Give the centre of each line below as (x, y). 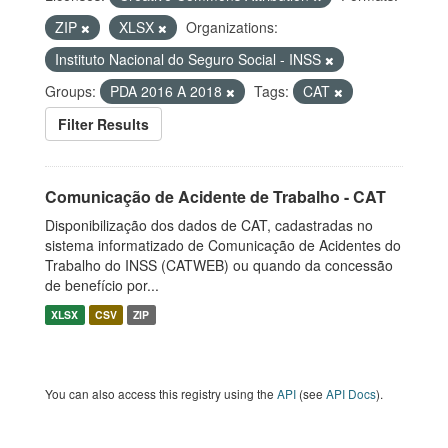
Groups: (70, 91)
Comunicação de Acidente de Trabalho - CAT (215, 196)
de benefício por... (102, 285)
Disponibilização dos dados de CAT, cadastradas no (209, 225)
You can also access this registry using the (161, 393)
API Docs (351, 393)
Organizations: (232, 27)
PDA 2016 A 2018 (168, 91)
